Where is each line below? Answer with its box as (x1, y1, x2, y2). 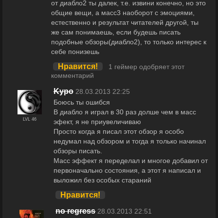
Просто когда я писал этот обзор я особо (53, 127, 184, 135)
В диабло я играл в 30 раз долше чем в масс (53, 108, 196, 116)
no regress (55, 206, 96, 215)
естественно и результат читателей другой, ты (51, 18, 199, 27)
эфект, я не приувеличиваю (53, 117, 141, 126)
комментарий (51, 72, 94, 80)
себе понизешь (51, 48, 99, 56)
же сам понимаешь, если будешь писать (51, 28, 181, 36)
